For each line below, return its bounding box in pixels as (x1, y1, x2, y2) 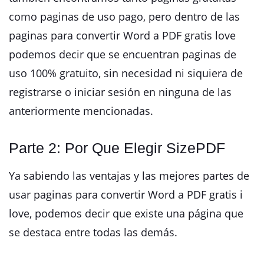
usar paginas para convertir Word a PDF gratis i (9, 187, 243, 202)
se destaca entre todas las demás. (9, 225, 177, 240)
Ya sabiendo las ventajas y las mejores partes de (9, 169, 249, 183)
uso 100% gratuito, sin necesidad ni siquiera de (9, 66, 243, 81)
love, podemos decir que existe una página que (9, 206, 243, 221)
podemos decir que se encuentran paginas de (9, 47, 236, 62)
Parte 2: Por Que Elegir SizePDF (9, 140, 225, 157)
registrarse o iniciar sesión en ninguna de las (9, 85, 232, 100)
